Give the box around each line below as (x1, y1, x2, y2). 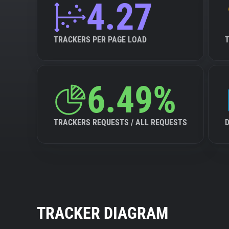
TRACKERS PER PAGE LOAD (54, 35, 147, 44)
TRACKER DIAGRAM (37, 203, 168, 223)
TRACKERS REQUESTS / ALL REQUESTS (54, 118, 187, 127)
